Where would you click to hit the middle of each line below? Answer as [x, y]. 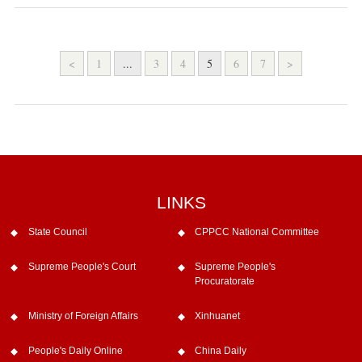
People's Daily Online [75, 350]
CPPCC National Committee [257, 232]
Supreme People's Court [82, 267]
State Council [57, 232]
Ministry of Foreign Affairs [83, 316]
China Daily [221, 350]
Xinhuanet [218, 316]
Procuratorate [225, 282]
